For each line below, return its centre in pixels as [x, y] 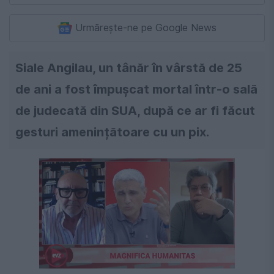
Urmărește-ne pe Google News [146, 28]
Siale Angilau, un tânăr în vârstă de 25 [129, 68]
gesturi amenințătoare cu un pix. [112, 132]
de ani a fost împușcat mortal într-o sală [136, 90]
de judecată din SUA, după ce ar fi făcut [135, 111]
